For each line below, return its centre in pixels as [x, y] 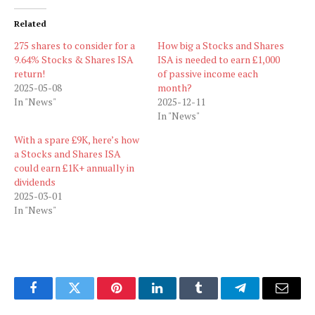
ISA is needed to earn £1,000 [219, 60]
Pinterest [137, 298]
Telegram [263, 298]
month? [175, 88]
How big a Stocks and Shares [221, 46]
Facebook [57, 298]
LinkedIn [180, 298]
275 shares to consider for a [75, 46]
